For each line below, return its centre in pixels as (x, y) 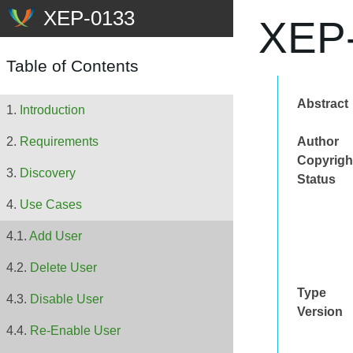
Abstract (323, 104)
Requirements (59, 142)
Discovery (48, 173)
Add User (56, 236)
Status (316, 179)
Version (320, 312)
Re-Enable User (75, 331)
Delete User (63, 268)
